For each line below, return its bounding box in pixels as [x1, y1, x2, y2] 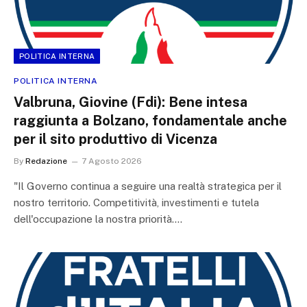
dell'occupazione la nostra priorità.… [14, 212, 182, 225]
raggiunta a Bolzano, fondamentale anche [14, 112, 287, 129]
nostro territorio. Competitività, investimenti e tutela [14, 196, 259, 208]
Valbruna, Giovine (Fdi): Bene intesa [14, 93, 247, 110]
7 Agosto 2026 [82, 156, 142, 166]
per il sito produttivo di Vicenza [14, 130, 217, 147]
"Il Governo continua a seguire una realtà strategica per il [14, 180, 282, 192]
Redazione [25, 156, 67, 166]
